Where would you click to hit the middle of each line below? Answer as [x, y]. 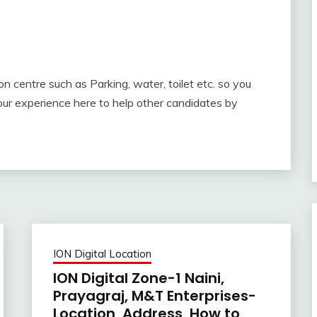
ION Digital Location [102, 253]
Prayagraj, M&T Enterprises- [154, 295]
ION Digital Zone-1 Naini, [138, 278]
